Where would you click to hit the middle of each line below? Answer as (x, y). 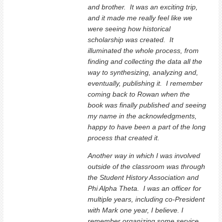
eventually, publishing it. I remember (145, 83)
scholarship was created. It (131, 39)
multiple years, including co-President (146, 199)
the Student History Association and (143, 177)
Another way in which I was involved (144, 155)
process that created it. (124, 138)
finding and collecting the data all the (145, 61)
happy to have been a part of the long (147, 127)
